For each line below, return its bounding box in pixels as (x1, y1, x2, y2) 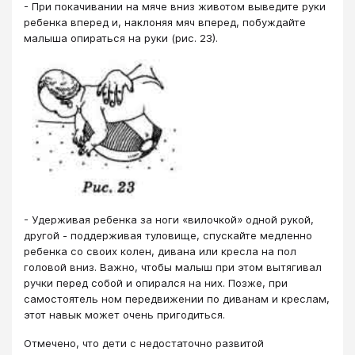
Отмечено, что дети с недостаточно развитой (24, 337, 264, 350)
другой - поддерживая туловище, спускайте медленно (24, 228, 312, 242)
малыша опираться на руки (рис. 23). (24, 32, 218, 45)
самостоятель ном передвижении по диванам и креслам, (24, 292, 330, 305)
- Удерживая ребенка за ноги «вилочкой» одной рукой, (24, 212, 314, 226)
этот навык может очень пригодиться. (24, 307, 225, 321)
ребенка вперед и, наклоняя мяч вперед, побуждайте (24, 16, 306, 29)
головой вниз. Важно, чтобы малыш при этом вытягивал (24, 260, 322, 273)
